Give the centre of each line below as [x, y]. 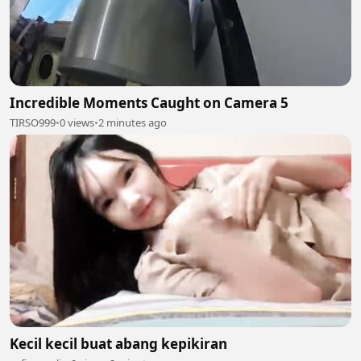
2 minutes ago [133, 123]
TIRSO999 [33, 123]
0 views [77, 123]
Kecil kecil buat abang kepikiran [118, 343]
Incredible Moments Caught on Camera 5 [149, 103]
